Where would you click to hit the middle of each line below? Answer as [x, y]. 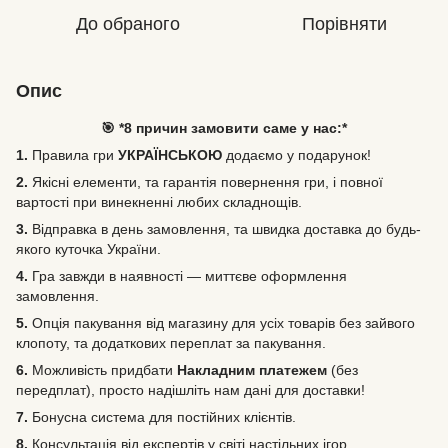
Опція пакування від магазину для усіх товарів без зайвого [221, 323]
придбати [144, 370]
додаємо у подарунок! [298, 155]
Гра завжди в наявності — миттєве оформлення [189, 276]
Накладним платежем [252, 370]
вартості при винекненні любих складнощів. [159, 202]
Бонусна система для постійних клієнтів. [162, 417]
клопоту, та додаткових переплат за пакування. [171, 343]
